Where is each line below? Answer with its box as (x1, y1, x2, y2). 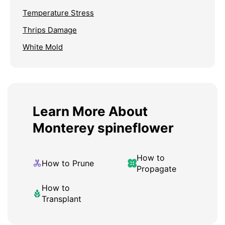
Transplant (42, 194, 81, 204)
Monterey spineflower (33, 120, 174, 136)
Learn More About (33, 103, 148, 120)
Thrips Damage (23, 25, 77, 35)
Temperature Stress (23, 8, 94, 18)
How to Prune (42, 158, 94, 169)
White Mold (23, 42, 63, 52)
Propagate (137, 164, 176, 174)
